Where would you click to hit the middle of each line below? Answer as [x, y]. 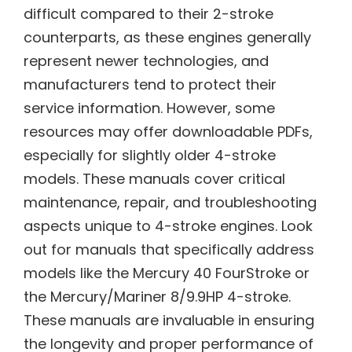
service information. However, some [149, 108]
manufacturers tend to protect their [150, 85]
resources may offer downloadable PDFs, [168, 132]
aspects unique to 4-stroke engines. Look [168, 226]
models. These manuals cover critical [154, 179]
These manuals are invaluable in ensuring [169, 321]
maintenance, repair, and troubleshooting [170, 203]
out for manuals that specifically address [169, 250]
